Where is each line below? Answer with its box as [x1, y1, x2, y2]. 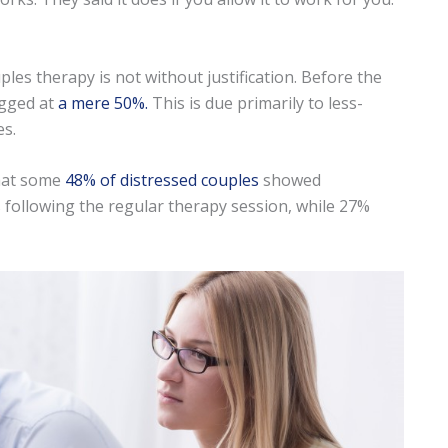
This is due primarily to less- [147, 91, 363, 114]
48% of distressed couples [64, 169, 259, 192]
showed [258, 169, 321, 192]
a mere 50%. [57, 91, 148, 114]
